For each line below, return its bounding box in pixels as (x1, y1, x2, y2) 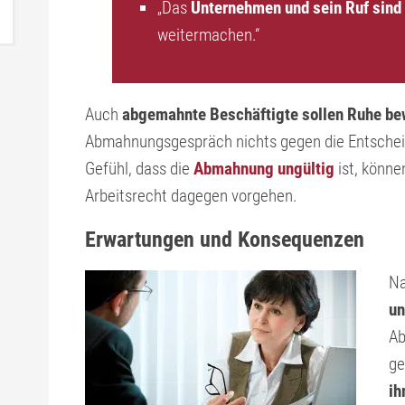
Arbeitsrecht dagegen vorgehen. (85, 185, 297, 206)
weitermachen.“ (157, 24, 259, 45)
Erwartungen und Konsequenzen (85, 227, 364, 252)
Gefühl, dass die (85, 158, 193, 179)
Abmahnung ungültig (193, 158, 334, 179)
